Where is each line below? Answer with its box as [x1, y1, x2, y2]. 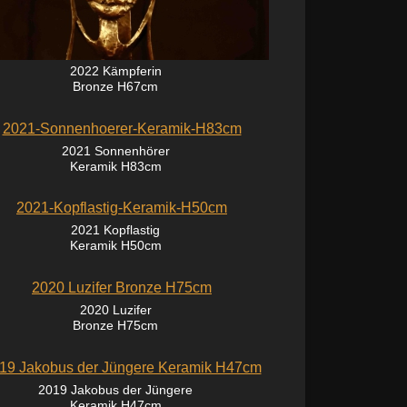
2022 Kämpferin [69, 63, 162, 78]
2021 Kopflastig [71, 223, 160, 238]
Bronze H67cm [73, 78, 158, 94]
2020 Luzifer [79, 303, 152, 318]
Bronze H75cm [73, 318, 158, 333]
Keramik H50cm [69, 238, 162, 253]
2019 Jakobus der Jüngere [38, 382, 193, 397]
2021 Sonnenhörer [61, 143, 170, 158]
